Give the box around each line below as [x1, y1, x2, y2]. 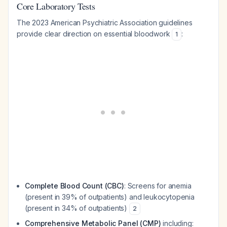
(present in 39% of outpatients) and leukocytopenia [25, 193, 195, 201]
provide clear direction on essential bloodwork [17, 29, 172, 38]
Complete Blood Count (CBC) [25, 181, 124, 190]
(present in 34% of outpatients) [25, 204, 129, 212]
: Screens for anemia [124, 181, 192, 190]
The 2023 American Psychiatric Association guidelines [17, 18, 193, 27]
